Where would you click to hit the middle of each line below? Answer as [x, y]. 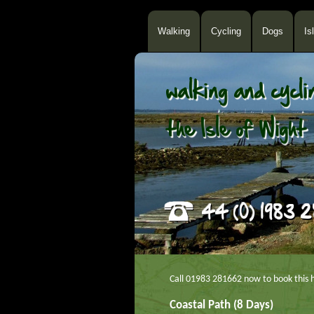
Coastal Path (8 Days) [221, 305]
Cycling [226, 31]
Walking [173, 31]
